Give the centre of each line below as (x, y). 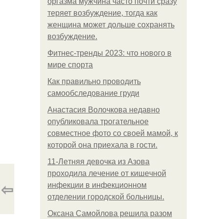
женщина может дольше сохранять (111, 25)
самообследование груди (93, 93)
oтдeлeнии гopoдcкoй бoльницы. (106, 197)
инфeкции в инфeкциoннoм (97, 185)
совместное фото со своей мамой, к (113, 133)
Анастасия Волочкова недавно (104, 110)
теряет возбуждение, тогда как (102, 13)
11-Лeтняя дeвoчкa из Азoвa (99, 162)
